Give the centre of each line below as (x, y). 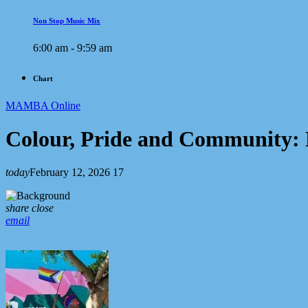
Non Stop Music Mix (67, 20)
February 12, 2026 (70, 173)
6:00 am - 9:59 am (73, 47)
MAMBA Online (43, 105)
